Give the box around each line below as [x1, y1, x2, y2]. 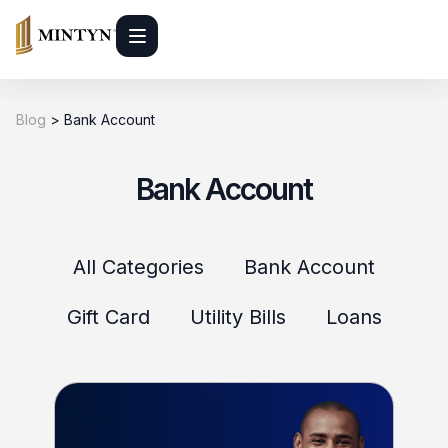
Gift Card [66, 305, 150, 329]
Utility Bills [189, 305, 286, 329]
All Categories [73, 255, 204, 279]
